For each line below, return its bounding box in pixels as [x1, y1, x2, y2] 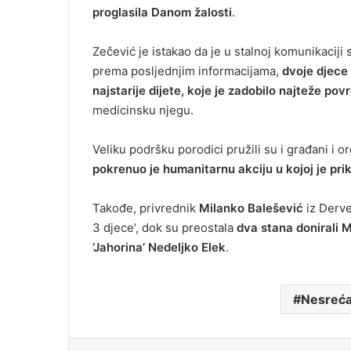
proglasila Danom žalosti [92, 4, 232, 20]
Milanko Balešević [199, 200, 303, 215]
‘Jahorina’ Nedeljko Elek [92, 239, 226, 255]
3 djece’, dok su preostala [92, 219, 237, 235]
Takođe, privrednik [92, 200, 199, 215]
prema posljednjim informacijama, [92, 63, 282, 78]
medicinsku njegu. [92, 102, 194, 118]
